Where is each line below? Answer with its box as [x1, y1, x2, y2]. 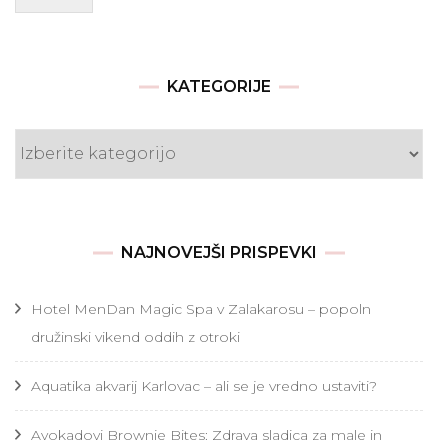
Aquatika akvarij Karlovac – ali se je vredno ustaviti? [31, 376, 377, 395]
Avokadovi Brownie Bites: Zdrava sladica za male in [31, 425, 382, 444]
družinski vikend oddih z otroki [31, 327, 240, 346]
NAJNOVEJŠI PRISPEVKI [121, 242, 317, 262]
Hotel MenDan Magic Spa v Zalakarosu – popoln [31, 299, 371, 318]
